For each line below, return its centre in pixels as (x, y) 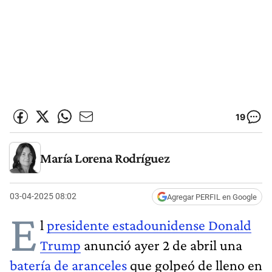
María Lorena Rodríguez (105, 158)
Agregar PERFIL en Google (212, 197)
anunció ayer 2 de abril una (161, 245)
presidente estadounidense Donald (149, 225)
